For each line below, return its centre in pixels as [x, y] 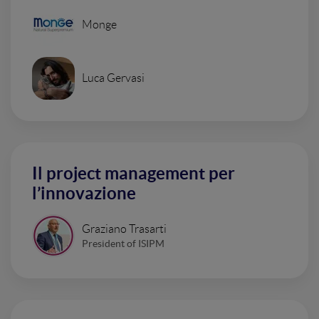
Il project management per [134, 174]
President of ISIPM [123, 243]
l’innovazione [84, 194]
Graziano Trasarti [124, 229]
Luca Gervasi [113, 78]
